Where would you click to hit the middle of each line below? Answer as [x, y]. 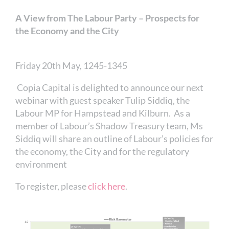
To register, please [52, 186]
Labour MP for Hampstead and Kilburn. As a [103, 113]
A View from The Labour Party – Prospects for [107, 18]
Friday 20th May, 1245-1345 [71, 65]
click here [107, 186]
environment [41, 164]
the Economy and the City [67, 30]
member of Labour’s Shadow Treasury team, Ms [109, 125]
